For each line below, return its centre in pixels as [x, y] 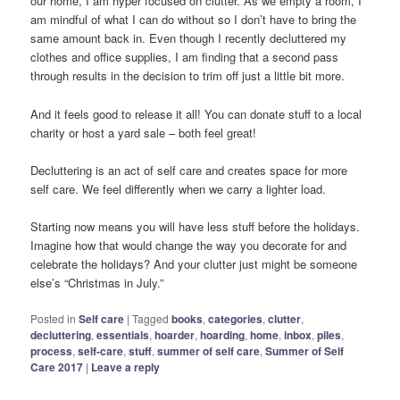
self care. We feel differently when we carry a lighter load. [179, 188]
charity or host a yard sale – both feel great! [144, 132]
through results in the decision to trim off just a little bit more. [188, 76]
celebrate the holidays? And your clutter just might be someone [194, 263]
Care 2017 [57, 367]
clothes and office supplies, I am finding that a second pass [185, 57]
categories [236, 318]
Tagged [151, 318]
